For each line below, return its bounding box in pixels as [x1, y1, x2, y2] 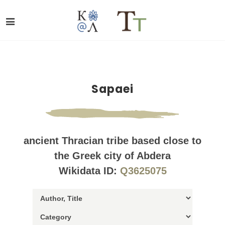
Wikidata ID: [58, 165, 120, 176]
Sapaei [91, 81, 134, 97]
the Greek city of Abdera [54, 150, 171, 161]
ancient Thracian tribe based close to [24, 135, 201, 146]
